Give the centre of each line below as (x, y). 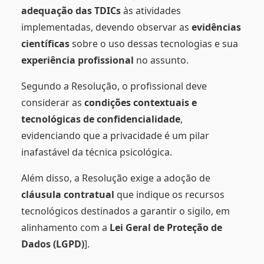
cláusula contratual (68, 195)
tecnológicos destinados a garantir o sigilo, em (126, 211)
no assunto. (161, 60)
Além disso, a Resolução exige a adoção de (116, 178)
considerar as (53, 103)
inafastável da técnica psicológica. (97, 152)
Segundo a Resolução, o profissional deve (114, 86)
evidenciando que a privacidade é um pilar (115, 136)
